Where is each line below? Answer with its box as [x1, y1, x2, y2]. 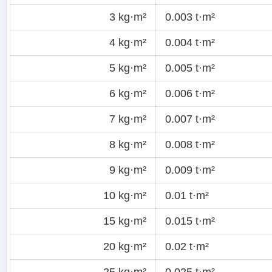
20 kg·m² [103, 240, 146, 253]
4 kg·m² [109, 36, 146, 49]
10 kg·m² [103, 189, 146, 202]
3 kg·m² [109, 10, 146, 23]
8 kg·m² [109, 138, 146, 151]
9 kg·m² [109, 163, 146, 176]
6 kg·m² [109, 87, 146, 100]
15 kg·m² [103, 214, 146, 227]
